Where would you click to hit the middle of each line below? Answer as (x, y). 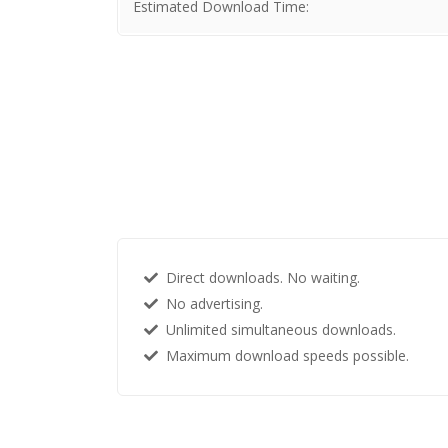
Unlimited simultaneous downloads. (277, 329)
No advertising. (210, 303)
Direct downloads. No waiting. (259, 277)
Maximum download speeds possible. (283, 355)
